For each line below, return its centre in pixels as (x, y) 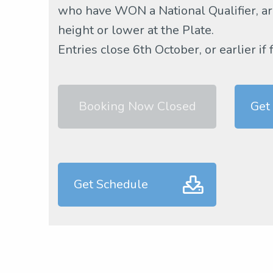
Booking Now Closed (137, 106)
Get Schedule (111, 184)
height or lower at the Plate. (136, 30)
